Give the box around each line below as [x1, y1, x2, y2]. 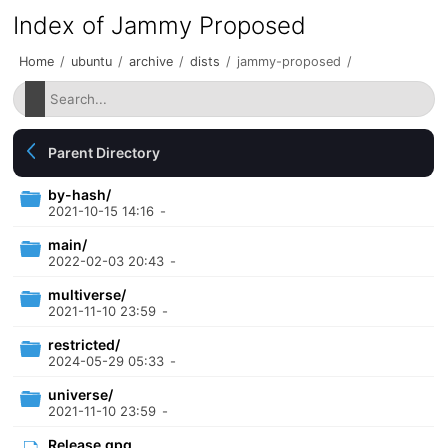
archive [129, 54, 174, 69]
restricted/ [48, 336, 121, 353]
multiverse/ [48, 286, 127, 303]
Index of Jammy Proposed [13, 11, 307, 40]
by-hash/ [48, 186, 112, 203]
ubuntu [71, 54, 113, 69]
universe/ [48, 386, 114, 403]
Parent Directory [48, 144, 161, 161]
